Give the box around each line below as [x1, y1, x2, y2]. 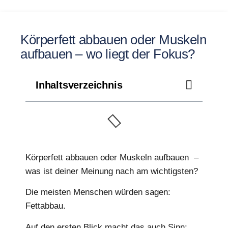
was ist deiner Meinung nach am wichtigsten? [25, 166, 198, 176]
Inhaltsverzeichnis [36, 79, 123, 91]
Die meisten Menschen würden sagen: [25, 187, 170, 197]
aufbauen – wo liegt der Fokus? [20, 46, 195, 62]
